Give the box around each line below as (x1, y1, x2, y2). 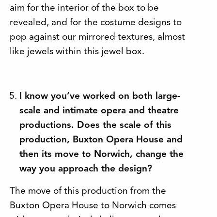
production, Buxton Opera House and (19, 135, 183, 145)
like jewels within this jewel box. (10, 46, 144, 57)
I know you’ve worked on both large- (19, 91, 180, 101)
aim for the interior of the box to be (10, 3, 159, 13)
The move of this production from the (10, 186, 166, 196)
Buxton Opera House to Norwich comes (10, 201, 176, 211)
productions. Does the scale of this (19, 120, 171, 130)
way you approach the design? (19, 164, 152, 174)
